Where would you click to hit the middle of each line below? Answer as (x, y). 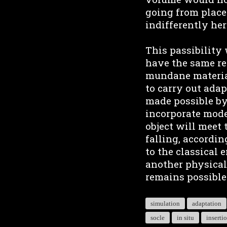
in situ (185, 218)
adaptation (207, 203)
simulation (165, 203)
